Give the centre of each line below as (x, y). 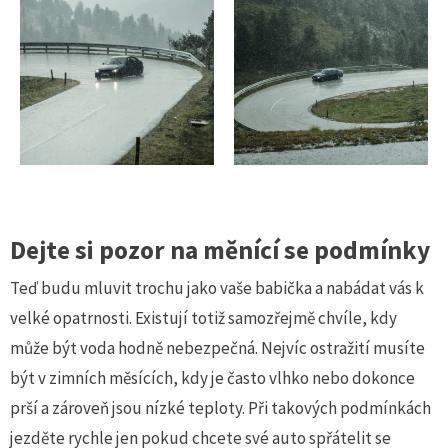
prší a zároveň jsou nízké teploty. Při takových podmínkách (220, 408)
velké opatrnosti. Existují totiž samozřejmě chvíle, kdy (203, 318)
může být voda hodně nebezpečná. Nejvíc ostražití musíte (217, 348)
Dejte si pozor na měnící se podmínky (220, 250)
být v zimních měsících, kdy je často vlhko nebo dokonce (212, 378)
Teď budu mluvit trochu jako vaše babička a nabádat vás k (217, 288)
